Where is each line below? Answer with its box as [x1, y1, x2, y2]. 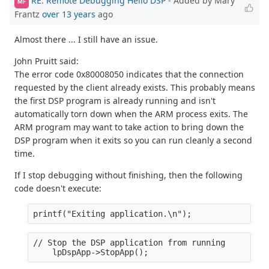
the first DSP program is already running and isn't [14, 95, 216, 107]
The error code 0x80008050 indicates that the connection [14, 68, 244, 80]
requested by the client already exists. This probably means [14, 82, 255, 94]
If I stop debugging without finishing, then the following [14, 169, 243, 181]
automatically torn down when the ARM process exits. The [14, 108, 248, 120]
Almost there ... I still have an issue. [14, 34, 158, 46]
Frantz [14, 8, 42, 20]
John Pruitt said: [14, 55, 79, 67]
